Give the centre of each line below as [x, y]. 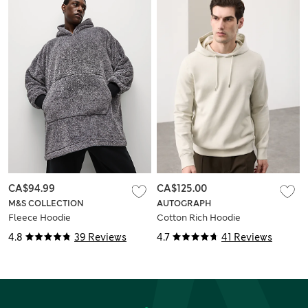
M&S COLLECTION [46, 203]
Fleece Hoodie [40, 217]
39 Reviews [100, 237]
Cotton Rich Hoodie [199, 217]
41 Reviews [247, 237]
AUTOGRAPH [184, 203]
